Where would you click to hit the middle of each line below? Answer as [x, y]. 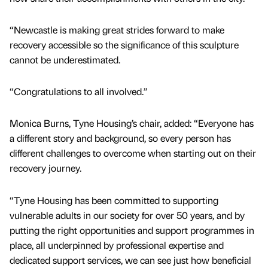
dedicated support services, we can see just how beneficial [130, 260]
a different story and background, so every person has [120, 138]
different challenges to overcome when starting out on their [133, 153]
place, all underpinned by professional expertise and [117, 245]
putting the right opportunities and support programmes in [132, 230]
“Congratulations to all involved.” [79, 92]
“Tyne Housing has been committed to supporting [114, 200]
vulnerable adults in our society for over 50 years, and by [127, 215]
